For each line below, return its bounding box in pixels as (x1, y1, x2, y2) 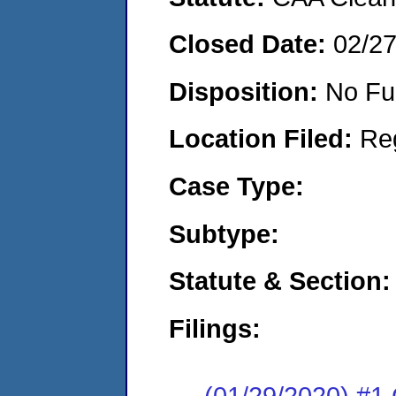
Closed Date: (169, 29, 333, 59)
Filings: (169, 313, 261, 343)
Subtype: (169, 218, 279, 248)
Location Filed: (169, 124, 360, 154)
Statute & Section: (169, 266, 391, 296)
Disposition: (169, 76, 325, 106)
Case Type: (169, 171, 304, 201)
